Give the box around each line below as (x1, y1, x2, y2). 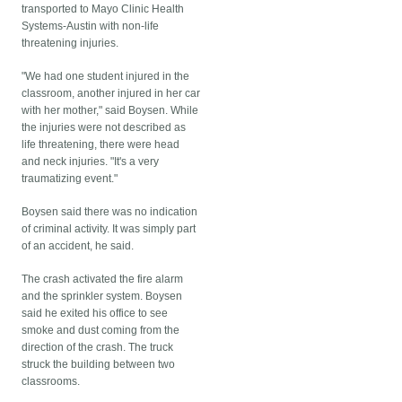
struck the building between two (22, 358, 176, 371)
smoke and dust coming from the (22, 324, 180, 337)
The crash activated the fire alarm (22, 273, 184, 286)
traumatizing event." (22, 172, 118, 186)
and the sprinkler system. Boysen (22, 290, 183, 303)
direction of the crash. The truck (22, 341, 174, 354)
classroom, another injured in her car (22, 87, 201, 100)
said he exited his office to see (22, 307, 169, 320)
